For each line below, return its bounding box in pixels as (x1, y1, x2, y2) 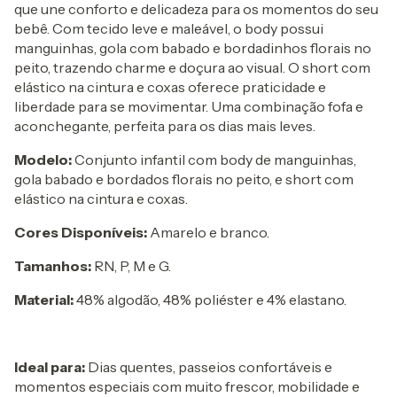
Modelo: (14, 150, 72, 168)
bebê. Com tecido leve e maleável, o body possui (14, 19, 323, 37)
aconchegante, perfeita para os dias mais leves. (14, 116, 315, 135)
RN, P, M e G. (91, 256, 171, 275)
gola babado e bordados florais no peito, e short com (14, 169, 354, 188)
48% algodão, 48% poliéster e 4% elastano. (74, 290, 346, 308)
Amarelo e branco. (147, 222, 269, 241)
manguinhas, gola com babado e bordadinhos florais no (14, 38, 371, 57)
